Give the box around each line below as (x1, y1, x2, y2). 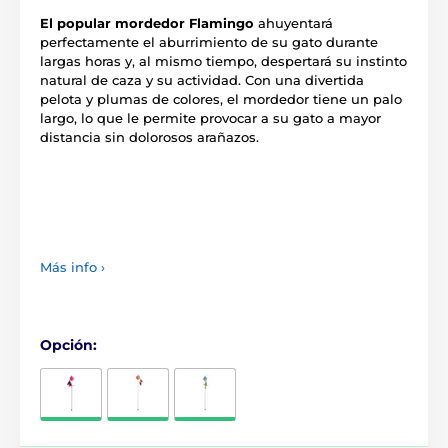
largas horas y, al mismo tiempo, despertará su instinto (40, 52, 407, 69)
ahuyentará (254, 14, 333, 31)
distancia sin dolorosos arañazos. (40, 128, 259, 145)
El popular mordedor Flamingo (40, 14, 254, 31)
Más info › (40, 258, 105, 275)
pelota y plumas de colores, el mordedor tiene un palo (40, 90, 402, 107)
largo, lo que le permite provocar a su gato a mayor (40, 109, 381, 126)
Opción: (40, 335, 97, 354)
